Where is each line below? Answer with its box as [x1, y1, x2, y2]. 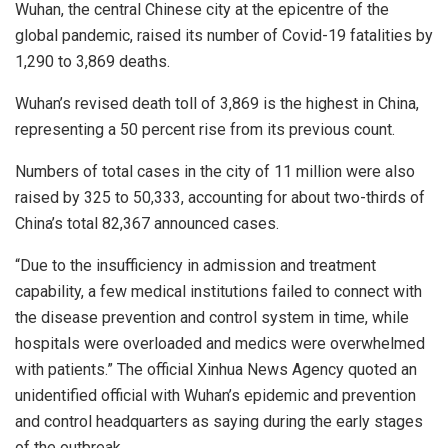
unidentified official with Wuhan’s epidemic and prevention [15, 386, 416, 406]
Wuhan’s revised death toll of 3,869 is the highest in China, [15, 94, 419, 114]
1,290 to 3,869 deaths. [15, 52, 170, 72]
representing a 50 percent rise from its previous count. [15, 120, 395, 140]
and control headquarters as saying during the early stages [15, 412, 423, 432]
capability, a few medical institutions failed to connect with [15, 282, 422, 302]
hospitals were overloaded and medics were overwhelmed [15, 334, 425, 354]
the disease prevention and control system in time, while [15, 308, 409, 328]
